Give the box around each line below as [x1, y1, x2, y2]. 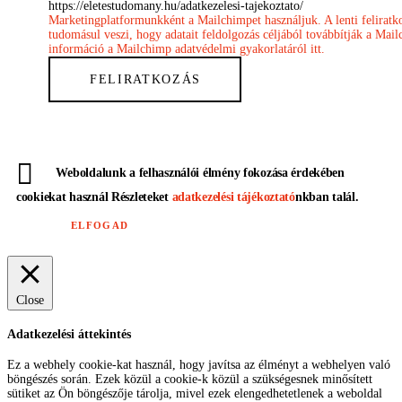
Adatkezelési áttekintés [7, 327, 131, 341]
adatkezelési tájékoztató [171, 190, 295, 205]
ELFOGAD [71, 220, 129, 232]
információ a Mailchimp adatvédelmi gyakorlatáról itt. [48, 41, 325, 56]
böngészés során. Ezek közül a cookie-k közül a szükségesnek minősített [7, 372, 372, 387]
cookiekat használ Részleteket [16, 190, 172, 205]
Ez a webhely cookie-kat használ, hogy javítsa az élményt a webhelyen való [7, 358, 390, 372]
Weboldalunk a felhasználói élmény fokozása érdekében [56, 166, 345, 180]
